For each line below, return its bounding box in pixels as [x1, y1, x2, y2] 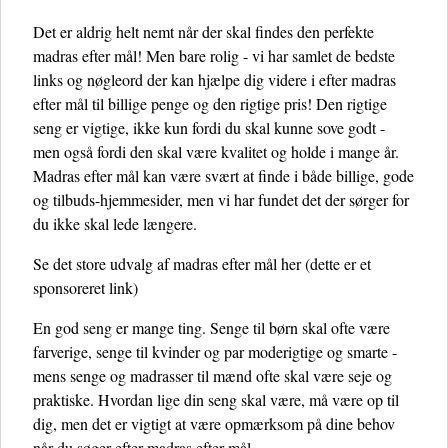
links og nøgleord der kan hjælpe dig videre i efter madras [33, 69, 396, 90]
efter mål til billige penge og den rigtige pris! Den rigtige [33, 93, 387, 114]
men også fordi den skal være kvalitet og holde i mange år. [33, 141, 399, 162]
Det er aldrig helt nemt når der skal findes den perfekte [33, 21, 374, 42]
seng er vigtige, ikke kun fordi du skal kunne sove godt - [33, 117, 385, 138]
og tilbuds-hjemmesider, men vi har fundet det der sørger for [33, 189, 409, 210]
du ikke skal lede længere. [33, 213, 197, 234]
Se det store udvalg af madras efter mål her [33, 253, 301, 274]
